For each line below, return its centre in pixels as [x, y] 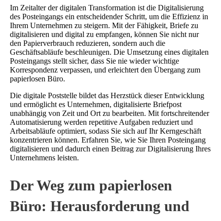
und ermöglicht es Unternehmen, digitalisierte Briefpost [96, 104]
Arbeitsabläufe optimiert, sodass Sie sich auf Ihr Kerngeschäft [106, 131]
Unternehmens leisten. [44, 157]
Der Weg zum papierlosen [91, 185]
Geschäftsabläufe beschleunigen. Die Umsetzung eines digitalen [109, 52]
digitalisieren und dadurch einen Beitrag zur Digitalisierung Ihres [110, 148]
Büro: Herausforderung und [100, 206]
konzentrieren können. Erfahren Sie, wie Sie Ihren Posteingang [108, 140]
